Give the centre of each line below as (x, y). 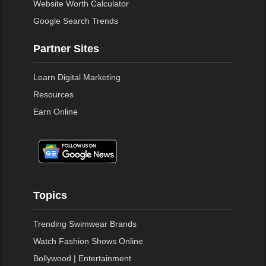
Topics (50, 195)
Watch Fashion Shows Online (88, 241)
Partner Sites (66, 48)
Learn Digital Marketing (77, 77)
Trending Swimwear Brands (85, 224)
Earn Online (56, 112)
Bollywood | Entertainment (83, 259)
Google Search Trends (76, 21)
